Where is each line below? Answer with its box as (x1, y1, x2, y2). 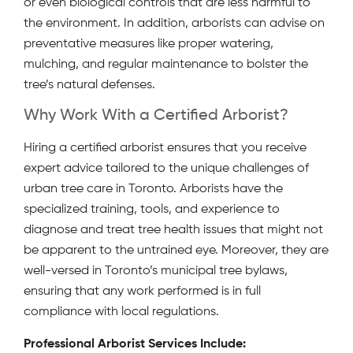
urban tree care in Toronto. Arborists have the (24, 183, 283, 196)
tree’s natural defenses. (24, 79, 155, 92)
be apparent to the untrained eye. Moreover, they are (24, 244, 329, 258)
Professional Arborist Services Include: (24, 337, 246, 351)
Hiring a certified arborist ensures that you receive (24, 142, 307, 155)
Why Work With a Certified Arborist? (24, 108, 288, 124)
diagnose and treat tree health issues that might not (24, 224, 323, 237)
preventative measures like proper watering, (24, 38, 273, 51)
